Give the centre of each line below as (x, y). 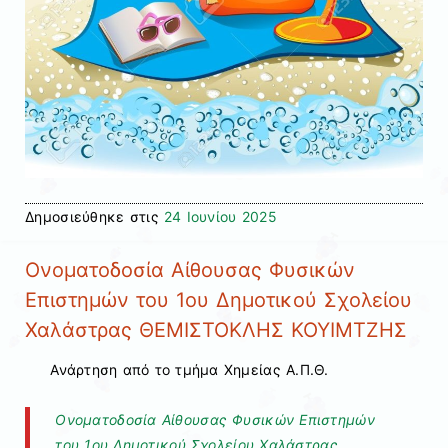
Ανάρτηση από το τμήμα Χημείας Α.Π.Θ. (189, 370)
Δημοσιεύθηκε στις (94, 217)
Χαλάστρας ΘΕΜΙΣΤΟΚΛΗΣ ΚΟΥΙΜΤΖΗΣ (216, 329)
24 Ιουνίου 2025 (220, 217)
